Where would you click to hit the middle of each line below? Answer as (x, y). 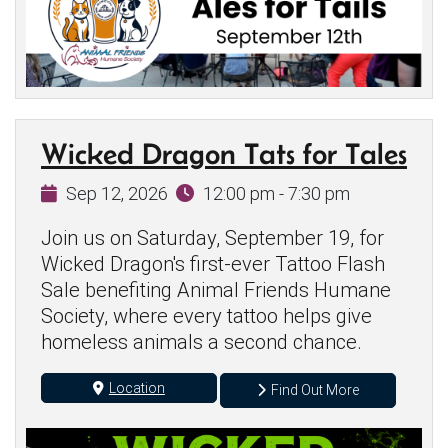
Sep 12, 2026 (117, 194)
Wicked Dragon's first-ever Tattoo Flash (213, 264)
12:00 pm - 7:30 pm (276, 194)
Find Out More (315, 390)
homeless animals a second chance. (201, 342)
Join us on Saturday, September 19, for (212, 238)
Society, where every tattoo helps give (206, 316)
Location (136, 387)
